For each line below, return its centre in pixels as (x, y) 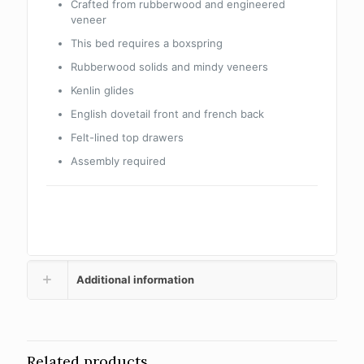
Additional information (135, 280)
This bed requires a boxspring (147, 43)
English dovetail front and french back (168, 114)
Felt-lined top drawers (128, 138)
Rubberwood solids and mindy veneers (170, 67)
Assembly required (119, 161)
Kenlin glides (103, 91)
